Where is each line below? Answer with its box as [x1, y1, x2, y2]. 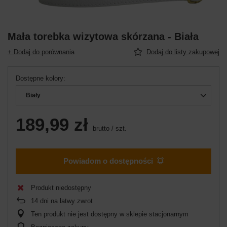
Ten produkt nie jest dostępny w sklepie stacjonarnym [31, 210, 188, 218]
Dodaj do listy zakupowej [146, 48, 219, 56]
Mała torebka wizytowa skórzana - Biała [8, 30, 199, 42]
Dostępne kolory [16, 74, 63, 82]
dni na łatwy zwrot [38, 197, 93, 205]
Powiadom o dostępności [63, 157, 153, 166]
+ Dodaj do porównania [8, 48, 74, 56]
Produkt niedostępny [31, 183, 91, 192]
